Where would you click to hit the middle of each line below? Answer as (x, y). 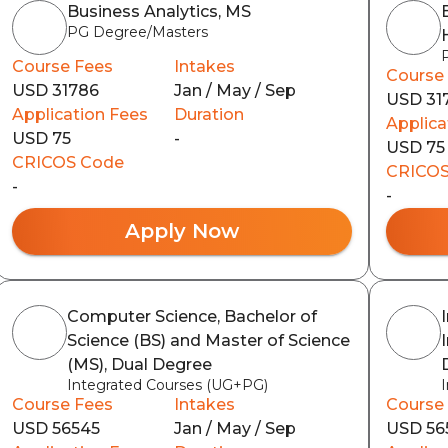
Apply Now (181, 230)
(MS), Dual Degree (139, 364)
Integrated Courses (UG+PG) (167, 384)
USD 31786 (55, 90)
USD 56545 (55, 428)
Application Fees (79, 114)
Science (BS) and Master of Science (208, 340)
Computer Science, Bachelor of (191, 316)
